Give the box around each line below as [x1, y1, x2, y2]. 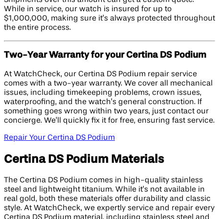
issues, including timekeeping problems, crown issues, [4, 89, 201, 97]
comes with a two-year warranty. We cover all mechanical [4, 80, 213, 88]
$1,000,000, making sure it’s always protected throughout [4, 14, 215, 22]
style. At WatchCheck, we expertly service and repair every [4, 204, 215, 212]
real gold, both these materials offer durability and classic [4, 195, 211, 203]
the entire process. [4, 23, 71, 32]
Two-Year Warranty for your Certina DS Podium [4, 51, 206, 60]
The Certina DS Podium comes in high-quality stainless [4, 176, 203, 184]
